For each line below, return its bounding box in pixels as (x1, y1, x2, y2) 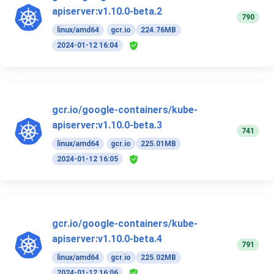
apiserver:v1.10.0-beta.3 (52, 119, 162, 131)
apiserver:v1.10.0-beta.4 (52, 233, 162, 245)
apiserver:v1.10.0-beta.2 (52, 6, 162, 18)
